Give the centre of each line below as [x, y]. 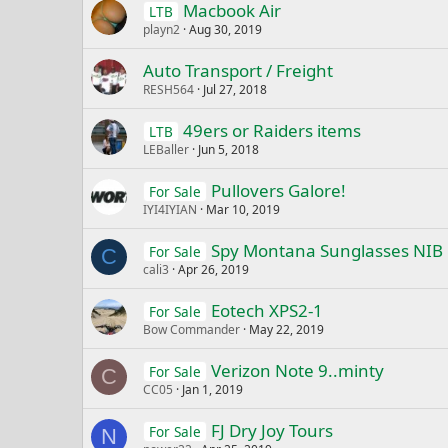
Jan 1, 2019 [212, 390]
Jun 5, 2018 [228, 150]
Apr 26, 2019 [213, 270]
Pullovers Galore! [278, 191]
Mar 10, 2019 [243, 210]
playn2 [161, 30]
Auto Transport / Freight [238, 71]
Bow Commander [191, 330]
